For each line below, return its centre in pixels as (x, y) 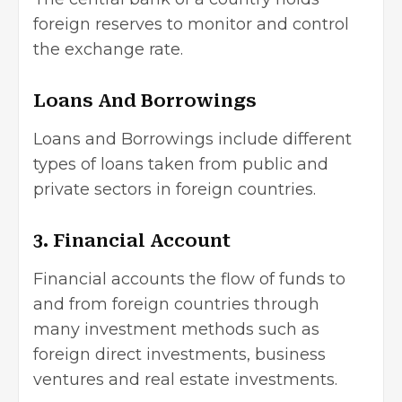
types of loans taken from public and (181, 165)
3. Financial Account (134, 241)
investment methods (169, 330)
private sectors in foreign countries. (177, 190)
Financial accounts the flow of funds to (189, 280)
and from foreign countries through (176, 305)
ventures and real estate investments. (185, 380)
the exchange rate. (110, 50)
